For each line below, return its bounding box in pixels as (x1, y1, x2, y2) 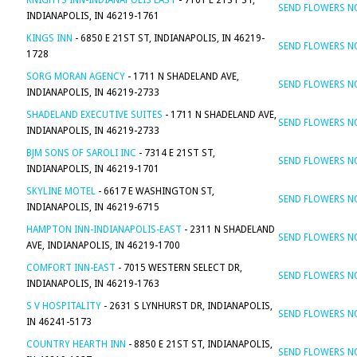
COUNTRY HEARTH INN (26, 339, 126, 350)
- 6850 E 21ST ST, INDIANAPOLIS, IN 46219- (73, 33, 265, 44)
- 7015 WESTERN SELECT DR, (116, 262, 242, 273)
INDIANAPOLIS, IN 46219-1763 (26, 278, 159, 289)
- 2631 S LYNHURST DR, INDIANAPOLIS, (101, 300, 273, 312)
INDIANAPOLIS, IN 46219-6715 (26, 202, 159, 213)
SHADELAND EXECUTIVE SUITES (26, 109, 163, 120)
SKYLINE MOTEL (26, 186, 96, 197)
